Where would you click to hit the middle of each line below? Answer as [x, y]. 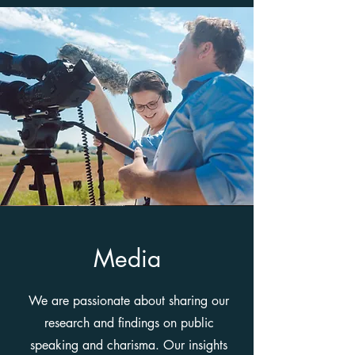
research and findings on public [129, 323]
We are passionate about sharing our [129, 301]
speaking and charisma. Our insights [129, 345]
